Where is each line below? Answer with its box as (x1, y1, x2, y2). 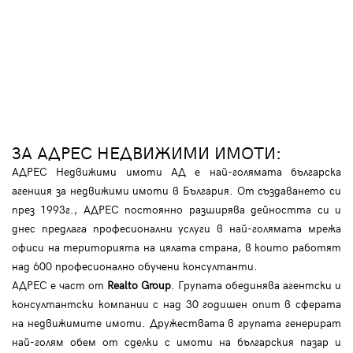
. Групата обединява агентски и (171, 277, 341, 292)
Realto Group (107, 277, 171, 292)
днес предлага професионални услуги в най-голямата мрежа (12, 220, 341, 236)
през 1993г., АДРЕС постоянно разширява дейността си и (12, 201, 341, 217)
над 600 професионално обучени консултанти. (12, 258, 258, 273)
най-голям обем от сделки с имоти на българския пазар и (12, 333, 341, 349)
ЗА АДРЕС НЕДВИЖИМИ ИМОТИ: (12, 139, 281, 164)
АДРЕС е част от (12, 277, 107, 292)
